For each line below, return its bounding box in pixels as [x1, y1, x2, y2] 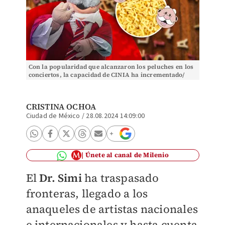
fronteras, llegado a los [26, 186, 148, 201]
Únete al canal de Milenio [85, 151, 169, 159]
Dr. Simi [36, 170, 82, 185]
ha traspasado [81, 170, 159, 185]
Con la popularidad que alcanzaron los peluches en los [28, 63, 194, 71]
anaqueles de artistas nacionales [26, 201, 198, 216]
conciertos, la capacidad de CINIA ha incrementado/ [28, 71, 185, 79]
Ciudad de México [26, 111, 80, 121]
